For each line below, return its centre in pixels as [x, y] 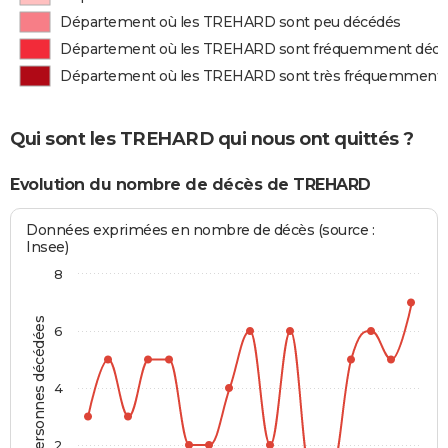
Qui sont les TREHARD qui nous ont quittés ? [212, 138]
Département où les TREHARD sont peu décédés [230, 22]
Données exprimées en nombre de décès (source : [200, 230]
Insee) [47, 247]
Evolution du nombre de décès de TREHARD [190, 184]
